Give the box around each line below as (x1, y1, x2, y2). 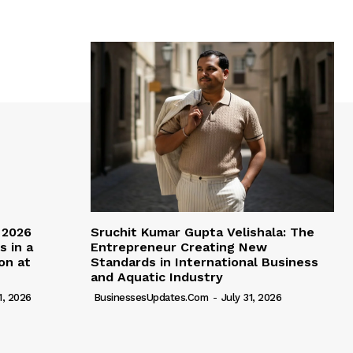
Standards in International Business (91, 255, 318, 270)
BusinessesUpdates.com (93, 292, 208, 304)
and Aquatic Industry (91, 269, 223, 285)
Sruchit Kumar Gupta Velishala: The (91, 225, 314, 240)
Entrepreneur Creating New (91, 240, 267, 255)
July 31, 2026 (221, 292, 281, 304)
